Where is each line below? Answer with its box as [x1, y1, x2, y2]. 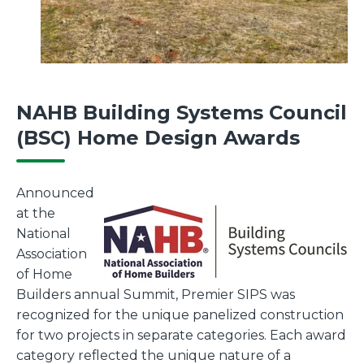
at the [16, 205, 55, 221]
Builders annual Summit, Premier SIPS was [16, 286, 295, 302]
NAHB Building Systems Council [16, 100, 347, 124]
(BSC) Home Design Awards [16, 125, 300, 149]
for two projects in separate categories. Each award [16, 327, 346, 343]
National [16, 225, 71, 241]
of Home [16, 266, 72, 282]
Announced [16, 184, 94, 201]
